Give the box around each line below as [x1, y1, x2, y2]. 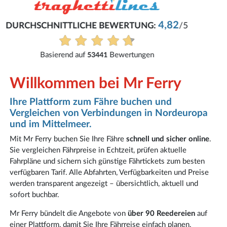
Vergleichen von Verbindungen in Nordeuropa [9, 108, 208, 118]
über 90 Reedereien [127, 210, 195, 217]
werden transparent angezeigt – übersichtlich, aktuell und [9, 180, 198, 187]
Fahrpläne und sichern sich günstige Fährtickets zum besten [9, 158, 205, 165]
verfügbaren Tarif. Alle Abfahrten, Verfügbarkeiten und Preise [9, 169, 209, 176]
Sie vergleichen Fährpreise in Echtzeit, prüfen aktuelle [9, 146, 186, 154]
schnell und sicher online [126, 135, 209, 143]
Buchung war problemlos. [71, 26, 157, 34]
